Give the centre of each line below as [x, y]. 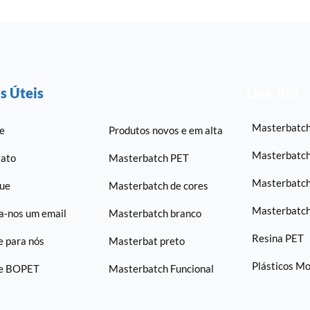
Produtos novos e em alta [165, 130]
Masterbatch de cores [158, 185]
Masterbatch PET [148, 158]
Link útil [273, 93]
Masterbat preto [146, 241]
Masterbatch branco [155, 213]
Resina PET [278, 238]
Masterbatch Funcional [161, 268]
